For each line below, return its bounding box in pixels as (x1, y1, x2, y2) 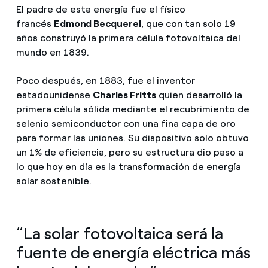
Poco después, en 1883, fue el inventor (16, 75, 195, 87)
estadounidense (16, 89, 93, 101)
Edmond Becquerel (53, 18, 141, 30)
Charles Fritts (92, 89, 156, 101)
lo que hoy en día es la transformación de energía (16, 161, 241, 173)
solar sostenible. (16, 175, 92, 187)
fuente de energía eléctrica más (16, 243, 251, 263)
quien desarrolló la (156, 89, 242, 101)
